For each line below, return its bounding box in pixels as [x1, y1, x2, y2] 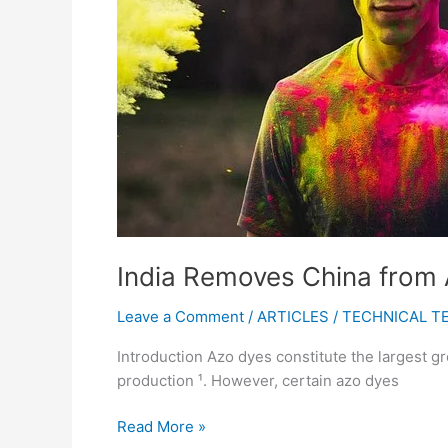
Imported [116, 28, 181, 47]
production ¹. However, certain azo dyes [117, 370, 399, 390]
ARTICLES [257, 306, 329, 326]
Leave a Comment [117, 306, 244, 326]
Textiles [116, 52, 172, 71]
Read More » [117, 417, 206, 436]
